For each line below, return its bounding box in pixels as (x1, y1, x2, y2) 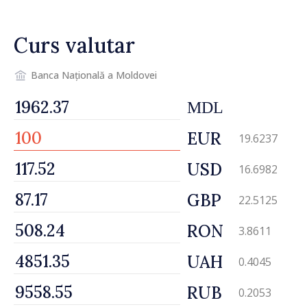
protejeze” (14, 15, 82, 33)
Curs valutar (14, 32, 135, 58)
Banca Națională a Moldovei (31, 69, 157, 82)
